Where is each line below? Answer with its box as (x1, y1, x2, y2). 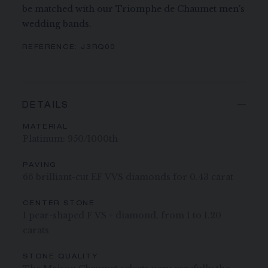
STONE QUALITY (23, 253, 98, 260)
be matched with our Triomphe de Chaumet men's (22, 3, 245, 14)
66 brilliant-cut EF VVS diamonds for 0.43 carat (23, 171, 234, 182)
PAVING (23, 162, 57, 169)
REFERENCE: (22, 44, 81, 51)
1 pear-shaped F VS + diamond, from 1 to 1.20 (23, 209, 222, 221)
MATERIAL (23, 123, 68, 130)
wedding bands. (22, 18, 92, 29)
